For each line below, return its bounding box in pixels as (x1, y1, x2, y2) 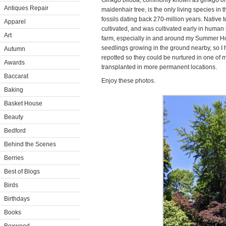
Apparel (4, 18, 26, 25)
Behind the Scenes (4, 141, 56, 148)
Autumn (4, 45, 25, 52)
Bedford (4, 127, 26, 134)
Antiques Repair (4, 5, 48, 12)
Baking (4, 86, 23, 93)
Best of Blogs (4, 168, 40, 175)
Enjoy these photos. (101, 77, 155, 84)
